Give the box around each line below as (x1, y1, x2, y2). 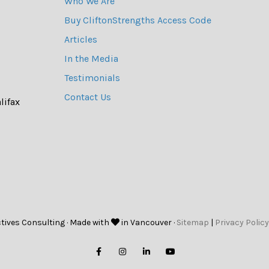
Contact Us (64, 91, 111, 103)
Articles (64, 34, 97, 45)
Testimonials (64, 72, 120, 83)
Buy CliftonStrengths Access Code (64, 14, 211, 26)
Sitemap (177, 217, 209, 228)
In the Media (64, 53, 118, 64)
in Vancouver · (119, 217, 177, 228)
